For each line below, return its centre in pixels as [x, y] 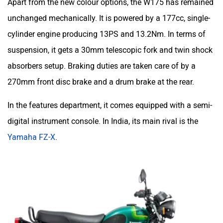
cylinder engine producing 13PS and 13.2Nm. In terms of [107, 29]
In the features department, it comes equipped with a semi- [110, 100]
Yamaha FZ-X [31, 132]
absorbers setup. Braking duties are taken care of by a [102, 61]
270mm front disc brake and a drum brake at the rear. [102, 77]
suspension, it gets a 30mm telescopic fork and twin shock [110, 45]
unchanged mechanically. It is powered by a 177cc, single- [109, 13]
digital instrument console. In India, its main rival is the [103, 116]
